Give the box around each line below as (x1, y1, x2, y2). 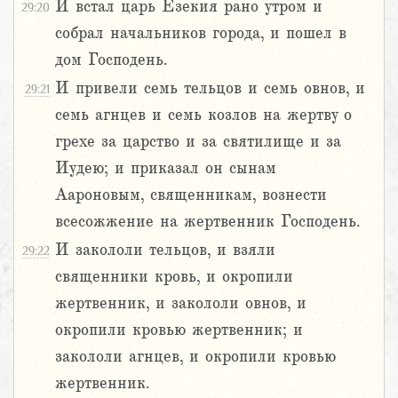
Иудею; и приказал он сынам (55, 159, 276, 178)
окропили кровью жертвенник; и (55, 321, 303, 339)
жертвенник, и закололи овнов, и (55, 294, 306, 313)
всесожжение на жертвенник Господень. (55, 212, 360, 231)
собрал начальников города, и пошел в (55, 24, 346, 43)
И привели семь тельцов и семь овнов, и (55, 79, 365, 98)
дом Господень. (55, 51, 167, 69)
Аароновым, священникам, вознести (55, 186, 327, 204)
